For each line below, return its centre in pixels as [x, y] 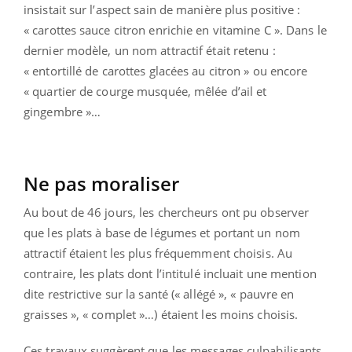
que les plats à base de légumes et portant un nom [162, 233]
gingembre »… [62, 112]
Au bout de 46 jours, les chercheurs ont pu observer [167, 213]
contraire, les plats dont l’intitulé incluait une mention [170, 274]
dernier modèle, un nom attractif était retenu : [150, 51]
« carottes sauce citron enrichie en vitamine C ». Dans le [175, 30]
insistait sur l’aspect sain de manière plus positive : [162, 10]
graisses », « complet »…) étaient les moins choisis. [161, 315]
